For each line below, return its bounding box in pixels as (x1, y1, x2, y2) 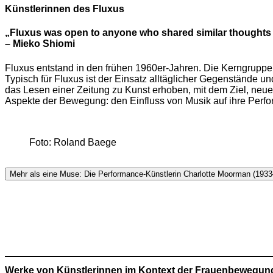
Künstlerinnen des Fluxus (5, 4, 124, 14)
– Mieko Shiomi (5, 38, 75, 49)
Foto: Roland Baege (29, 136, 116, 147)
